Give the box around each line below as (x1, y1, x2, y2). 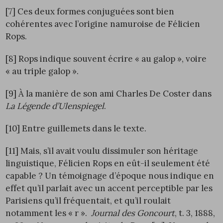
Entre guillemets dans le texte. (20, 123, 147, 134)
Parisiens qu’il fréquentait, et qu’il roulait (5, 195, 171, 207)
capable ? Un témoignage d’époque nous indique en (5, 170, 215, 182)
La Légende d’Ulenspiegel (5, 101, 105, 112)
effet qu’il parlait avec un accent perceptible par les (5, 183, 213, 194)
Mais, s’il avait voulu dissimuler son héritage (18, 145, 199, 157)
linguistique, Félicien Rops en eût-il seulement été (5, 158, 211, 169)
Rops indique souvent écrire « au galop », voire (16, 53, 207, 65)
